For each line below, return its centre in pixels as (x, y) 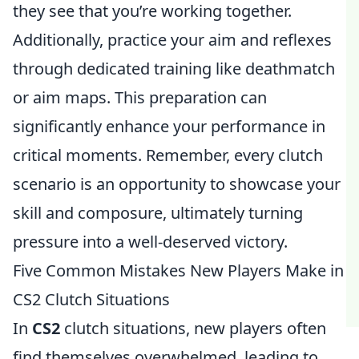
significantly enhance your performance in (169, 126)
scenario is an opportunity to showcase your (177, 184)
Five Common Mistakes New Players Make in (178, 270)
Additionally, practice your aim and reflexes (172, 40)
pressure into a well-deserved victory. (150, 242)
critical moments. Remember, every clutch (168, 155)
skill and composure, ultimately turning (158, 213)
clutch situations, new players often (193, 328)
